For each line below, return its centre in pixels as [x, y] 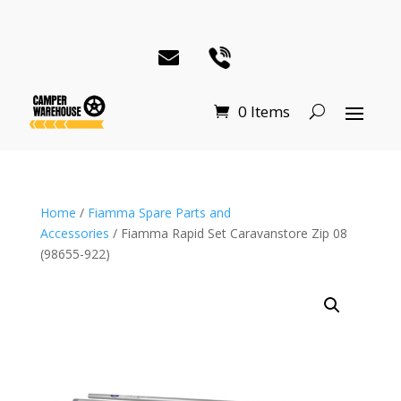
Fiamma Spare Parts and [159, 212]
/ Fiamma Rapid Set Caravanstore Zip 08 [228, 233]
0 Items [264, 112]
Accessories [74, 233]
